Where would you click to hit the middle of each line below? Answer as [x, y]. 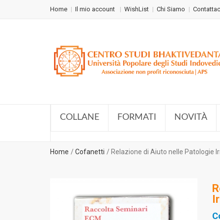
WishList [137, 9]
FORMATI [137, 117]
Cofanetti [90, 152]
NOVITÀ [191, 117]
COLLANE [80, 117]
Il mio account [96, 9]
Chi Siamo [171, 9]
